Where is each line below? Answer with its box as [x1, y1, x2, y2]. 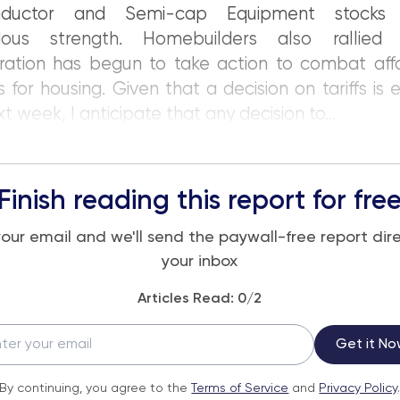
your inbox [162, 254, 238, 270]
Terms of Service [191, 382, 289, 395]
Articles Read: [137, 292, 238, 306]
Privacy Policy [319, 382, 398, 395]
